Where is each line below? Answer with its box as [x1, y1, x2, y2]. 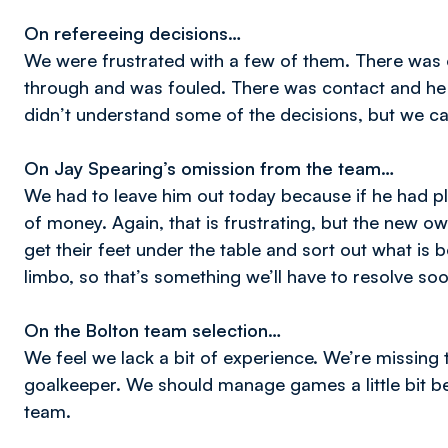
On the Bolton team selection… [24, 319, 281, 341]
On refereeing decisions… [24, 22, 241, 44]
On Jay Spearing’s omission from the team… [24, 157, 394, 179]
